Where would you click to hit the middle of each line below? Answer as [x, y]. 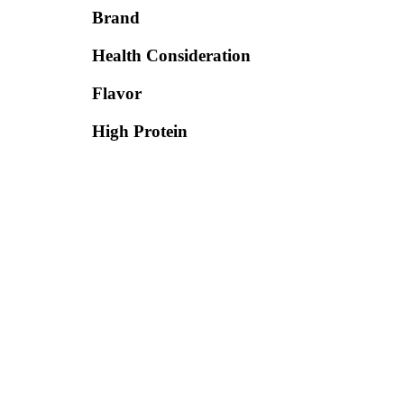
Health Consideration [171, 55]
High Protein [140, 131]
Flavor [117, 93]
